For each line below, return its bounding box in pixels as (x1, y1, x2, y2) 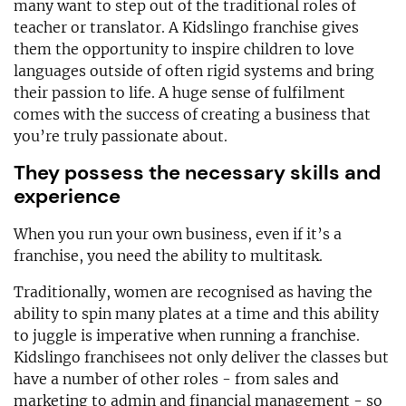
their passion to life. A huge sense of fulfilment (14, 83, 345, 102)
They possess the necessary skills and (14, 159, 381, 187)
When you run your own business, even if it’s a (14, 225, 342, 244)
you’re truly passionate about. (14, 127, 227, 146)
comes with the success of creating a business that (14, 105, 371, 124)
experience (14, 183, 121, 210)
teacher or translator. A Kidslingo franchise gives (14, 18, 359, 37)
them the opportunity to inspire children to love (14, 40, 354, 59)
